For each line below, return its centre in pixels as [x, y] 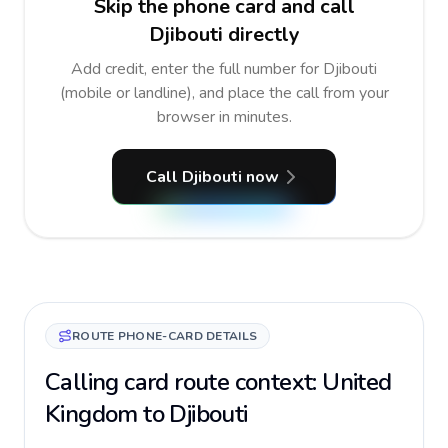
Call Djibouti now [212, 177]
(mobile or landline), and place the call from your [224, 93]
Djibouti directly [224, 34]
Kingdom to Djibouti [146, 414]
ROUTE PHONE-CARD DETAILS [165, 336]
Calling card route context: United [218, 382]
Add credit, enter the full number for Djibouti [224, 69]
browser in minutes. [224, 117]
